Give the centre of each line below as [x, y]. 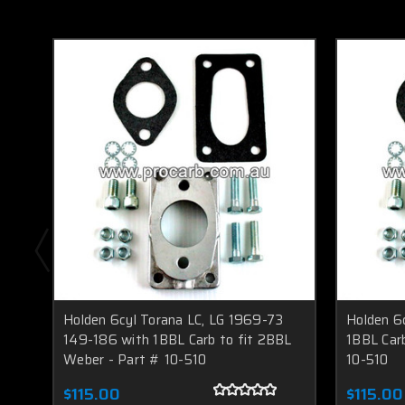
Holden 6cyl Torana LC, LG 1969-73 [174, 320]
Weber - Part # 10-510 [135, 360]
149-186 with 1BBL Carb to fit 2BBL [178, 340]
